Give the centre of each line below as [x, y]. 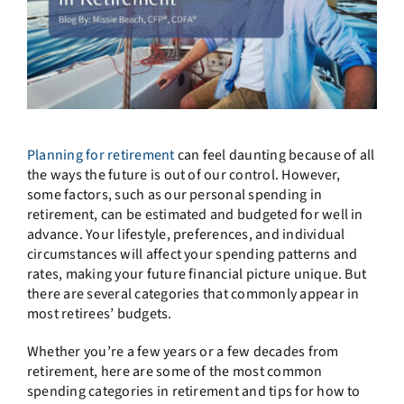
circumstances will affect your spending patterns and [192, 255]
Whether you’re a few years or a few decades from [183, 352]
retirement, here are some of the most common [174, 372]
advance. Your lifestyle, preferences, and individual [186, 235]
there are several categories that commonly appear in [193, 294]
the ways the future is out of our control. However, [184, 175]
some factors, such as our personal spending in [174, 195]
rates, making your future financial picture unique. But [197, 275]
